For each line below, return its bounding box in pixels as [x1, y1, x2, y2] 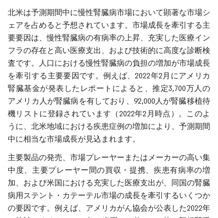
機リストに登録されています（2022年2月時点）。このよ [8, 109, 210, 118]
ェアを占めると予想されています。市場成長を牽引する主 [8, 20, 210, 30]
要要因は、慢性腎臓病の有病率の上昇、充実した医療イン [8, 33, 210, 42]
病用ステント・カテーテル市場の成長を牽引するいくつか [8, 190, 210, 200]
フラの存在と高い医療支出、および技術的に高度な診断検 [8, 45, 210, 55]
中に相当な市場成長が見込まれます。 [8, 134, 140, 144]
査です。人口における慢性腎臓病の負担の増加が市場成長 [8, 58, 210, 68]
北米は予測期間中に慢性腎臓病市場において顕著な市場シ [8, 7, 210, 17]
